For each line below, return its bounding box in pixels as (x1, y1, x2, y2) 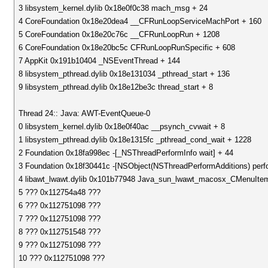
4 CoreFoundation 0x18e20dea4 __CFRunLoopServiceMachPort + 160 (19, 17, 262, 26)
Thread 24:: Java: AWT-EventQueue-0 (19, 109, 151, 118)
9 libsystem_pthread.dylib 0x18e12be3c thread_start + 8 (19, 83, 214, 92)
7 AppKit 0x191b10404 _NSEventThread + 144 (19, 56, 181, 65)
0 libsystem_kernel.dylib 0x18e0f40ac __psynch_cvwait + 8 (19, 122, 226, 131)
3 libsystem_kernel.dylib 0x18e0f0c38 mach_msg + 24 (19, 4, 208, 13)
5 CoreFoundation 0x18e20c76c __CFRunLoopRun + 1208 (19, 30, 220, 39)
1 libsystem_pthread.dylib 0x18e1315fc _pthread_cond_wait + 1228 (19, 135, 252, 144)
